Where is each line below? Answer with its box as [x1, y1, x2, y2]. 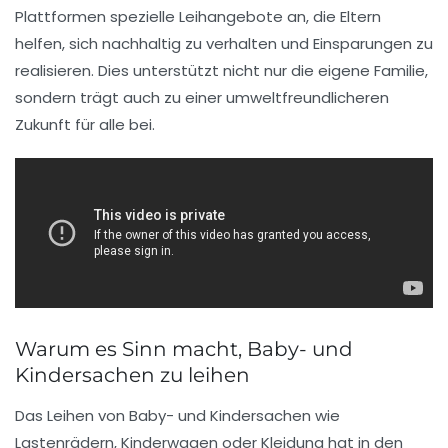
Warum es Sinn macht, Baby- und [15, 337, 353, 362]
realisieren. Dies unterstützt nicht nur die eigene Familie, [15, 60, 428, 82]
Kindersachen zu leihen [15, 363, 250, 388]
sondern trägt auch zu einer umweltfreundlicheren [15, 87, 389, 109]
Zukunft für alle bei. [15, 114, 155, 136]
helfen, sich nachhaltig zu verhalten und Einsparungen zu [15, 33, 433, 55]
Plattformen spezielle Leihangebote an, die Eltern [15, 6, 381, 28]
